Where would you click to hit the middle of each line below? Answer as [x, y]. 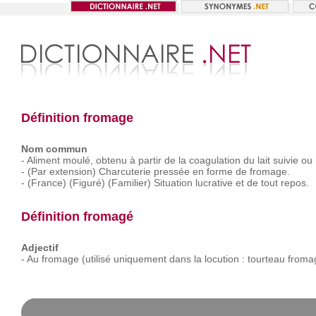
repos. [294, 183]
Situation [173, 183]
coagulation [214, 160]
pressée [171, 171]
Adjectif [39, 248]
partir [150, 160]
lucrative [214, 183]
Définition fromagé [77, 217]
